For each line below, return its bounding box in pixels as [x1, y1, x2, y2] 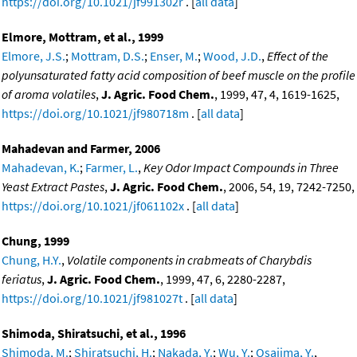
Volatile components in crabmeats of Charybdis [67, 251, 312, 268]
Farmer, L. [85, 159, 138, 175]
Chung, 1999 [2, 232, 69, 249]
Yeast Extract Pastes [2, 178, 104, 194]
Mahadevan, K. [2, 159, 80, 175]
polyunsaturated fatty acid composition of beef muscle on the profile [2, 66, 355, 83]
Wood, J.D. [203, 47, 261, 64]
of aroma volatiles [2, 85, 96, 102]
